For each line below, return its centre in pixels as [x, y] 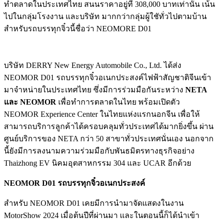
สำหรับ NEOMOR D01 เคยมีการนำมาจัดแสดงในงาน [94, 203]
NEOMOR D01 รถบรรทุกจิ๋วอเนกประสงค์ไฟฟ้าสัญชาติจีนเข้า [108, 78]
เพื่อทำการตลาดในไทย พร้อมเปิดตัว [118, 102]
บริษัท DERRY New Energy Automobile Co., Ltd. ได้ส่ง [93, 66]
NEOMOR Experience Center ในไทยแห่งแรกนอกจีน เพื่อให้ [102, 114]
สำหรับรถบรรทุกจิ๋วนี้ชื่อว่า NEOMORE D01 [78, 29]
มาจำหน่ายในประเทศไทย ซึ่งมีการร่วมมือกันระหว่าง [95, 90]
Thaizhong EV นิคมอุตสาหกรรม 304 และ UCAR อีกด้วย [98, 163]
